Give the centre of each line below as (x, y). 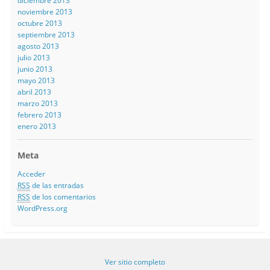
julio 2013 (33, 57)
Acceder (31, 174)
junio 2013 (35, 69)
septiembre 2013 (46, 34)
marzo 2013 (37, 103)
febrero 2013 (39, 115)
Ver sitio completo (135, 262)
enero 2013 (36, 126)
